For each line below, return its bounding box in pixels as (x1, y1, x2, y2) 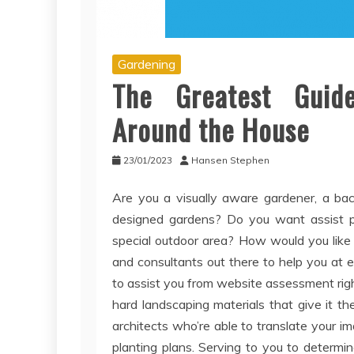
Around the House (112, 108, 310, 150)
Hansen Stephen (191, 154, 269, 166)
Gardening (118, 56, 175, 72)
